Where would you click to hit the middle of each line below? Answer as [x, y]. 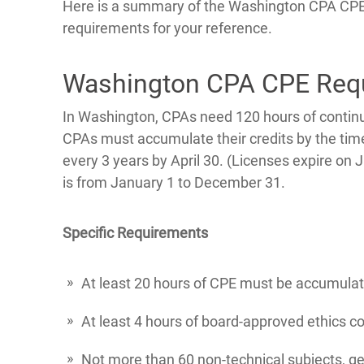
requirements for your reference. [167, 28]
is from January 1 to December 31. [174, 183]
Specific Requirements [135, 233]
